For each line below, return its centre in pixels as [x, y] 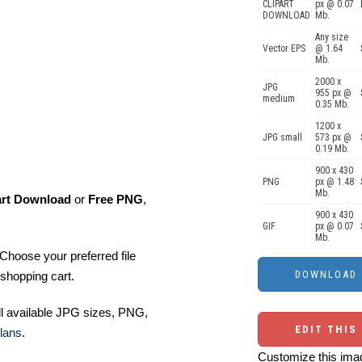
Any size [332, 37]
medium [279, 99]
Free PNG [116, 200]
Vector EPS [284, 48]
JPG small [282, 137]
